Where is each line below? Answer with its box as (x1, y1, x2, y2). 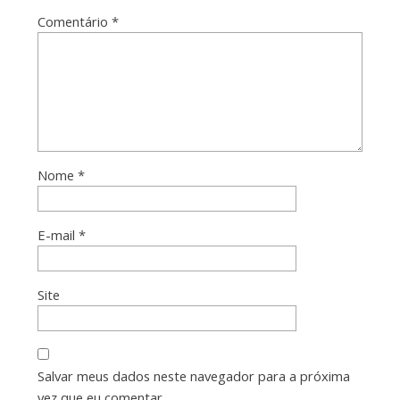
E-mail (37, 226, 79, 245)
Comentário (37, 12, 112, 31)
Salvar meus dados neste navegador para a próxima (37, 367, 350, 386)
